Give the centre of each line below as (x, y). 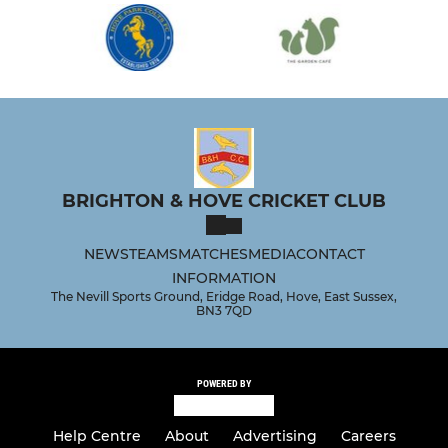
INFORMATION (224, 278)
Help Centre (96, 436)
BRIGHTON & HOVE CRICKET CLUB (224, 201)
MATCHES (212, 254)
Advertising (274, 436)
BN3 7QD (224, 311)
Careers (368, 436)
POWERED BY (224, 384)
